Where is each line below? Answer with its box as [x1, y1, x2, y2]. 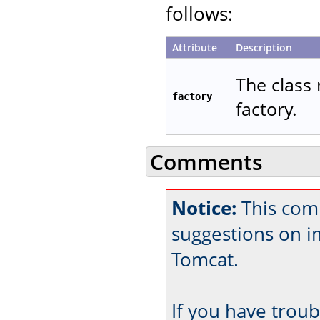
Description [236, 41, 292, 55]
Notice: [171, 194, 236, 221]
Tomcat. [171, 246, 239, 272]
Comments [150, 147, 263, 177]
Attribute [172, 41, 217, 55]
